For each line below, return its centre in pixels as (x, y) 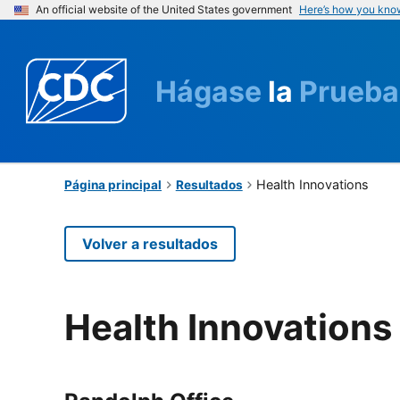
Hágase (212, 91)
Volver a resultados (150, 243)
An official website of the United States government (164, 9)
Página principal (113, 184)
